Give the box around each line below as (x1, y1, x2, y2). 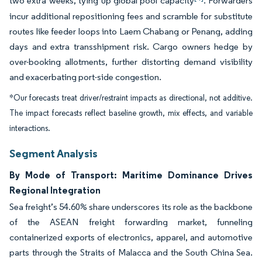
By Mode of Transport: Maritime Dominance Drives (9, 169, 253, 181)
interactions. (9, 123, 50, 133)
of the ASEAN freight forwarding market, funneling (9, 216, 253, 227)
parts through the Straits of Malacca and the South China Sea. (9, 247, 253, 258)
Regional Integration (9, 184, 101, 196)
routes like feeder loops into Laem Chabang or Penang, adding (9, 26, 253, 37)
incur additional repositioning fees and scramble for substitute (9, 11, 253, 22)
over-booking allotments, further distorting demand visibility (9, 56, 253, 67)
